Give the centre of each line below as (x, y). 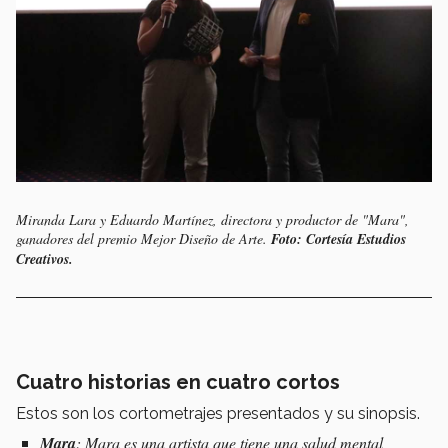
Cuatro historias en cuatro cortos (178, 382)
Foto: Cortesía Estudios (338, 239)
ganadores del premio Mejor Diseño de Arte (139, 239)
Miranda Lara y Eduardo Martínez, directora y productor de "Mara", (212, 220)
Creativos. (44, 259)
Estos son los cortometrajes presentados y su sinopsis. (218, 414)
